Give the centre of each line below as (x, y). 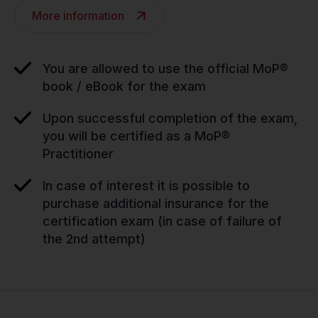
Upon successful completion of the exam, (170, 118)
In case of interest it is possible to (146, 186)
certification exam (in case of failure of (162, 221)
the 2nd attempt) (94, 239)
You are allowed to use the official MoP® (165, 68)
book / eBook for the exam (124, 86)
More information (78, 16)
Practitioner (78, 154)
